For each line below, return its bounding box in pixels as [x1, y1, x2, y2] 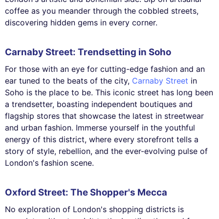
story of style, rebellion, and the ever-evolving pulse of [5, 146, 208, 156]
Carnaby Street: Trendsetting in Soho [5, 46, 171, 58]
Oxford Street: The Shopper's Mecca [5, 187, 167, 198]
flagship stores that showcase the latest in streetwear [5, 110, 204, 121]
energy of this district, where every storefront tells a [5, 134, 198, 144]
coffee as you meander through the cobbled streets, [5, 6, 198, 16]
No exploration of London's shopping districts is [5, 204, 184, 214]
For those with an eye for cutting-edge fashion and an [5, 64, 205, 74]
